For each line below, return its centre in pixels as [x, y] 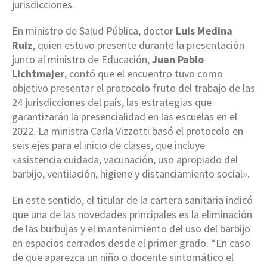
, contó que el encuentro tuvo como [144, 74]
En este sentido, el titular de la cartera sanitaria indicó [132, 200]
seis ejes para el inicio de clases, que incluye [108, 145]
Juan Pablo [178, 60]
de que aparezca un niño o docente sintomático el [123, 257]
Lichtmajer [38, 74]
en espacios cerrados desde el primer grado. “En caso [131, 243]
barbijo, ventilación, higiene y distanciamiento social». [131, 174]
